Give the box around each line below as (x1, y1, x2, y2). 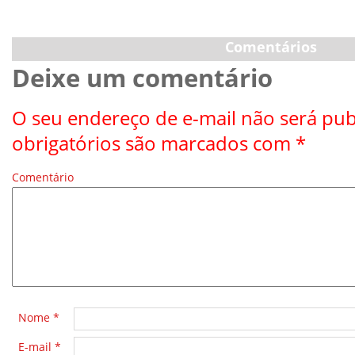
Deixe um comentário (12, 61, 273, 94)
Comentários (225, 37, 318, 56)
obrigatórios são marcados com (12, 131, 296, 156)
